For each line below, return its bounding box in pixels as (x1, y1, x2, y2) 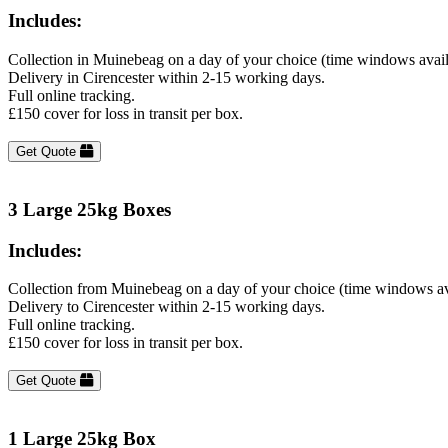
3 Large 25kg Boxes (8, 198, 171, 220)
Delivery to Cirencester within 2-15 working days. (8, 298, 325, 316)
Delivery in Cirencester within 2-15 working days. (8, 69, 325, 87)
